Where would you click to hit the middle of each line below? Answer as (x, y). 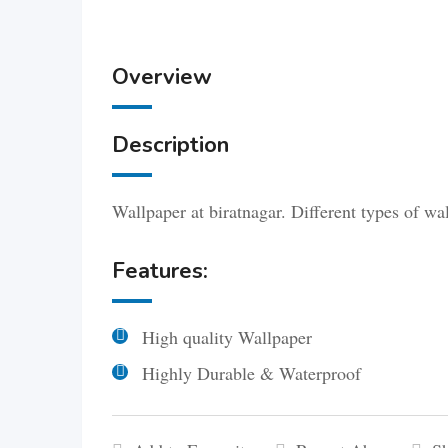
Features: (160, 271)
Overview (162, 77)
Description (170, 145)
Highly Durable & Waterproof (251, 373)
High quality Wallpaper (227, 337)
